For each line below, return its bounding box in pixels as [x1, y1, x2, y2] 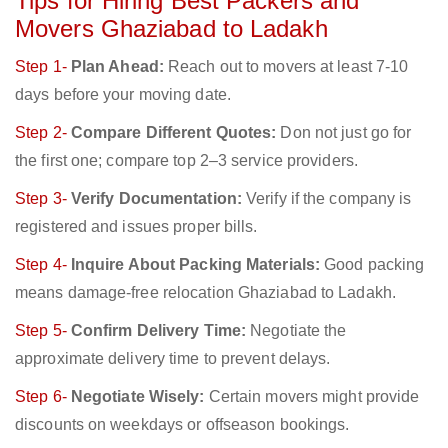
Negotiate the [246, 322, 347, 340]
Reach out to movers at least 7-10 [163, 58, 409, 76]
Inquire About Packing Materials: [70, 256, 321, 274]
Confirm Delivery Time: [70, 322, 247, 340]
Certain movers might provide [204, 388, 420, 406]
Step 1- [15, 58, 71, 76]
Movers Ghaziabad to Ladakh [15, 15, 328, 43]
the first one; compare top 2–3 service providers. [15, 152, 358, 170]
